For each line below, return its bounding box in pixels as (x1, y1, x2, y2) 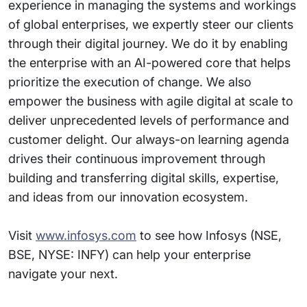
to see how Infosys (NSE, (136, 228, 282, 243)
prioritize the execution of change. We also (8, 74, 251, 89)
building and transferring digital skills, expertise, (8, 170, 279, 185)
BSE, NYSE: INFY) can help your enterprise (8, 247, 251, 262)
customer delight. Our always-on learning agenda (8, 132, 289, 147)
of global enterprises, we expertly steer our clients (8, 16, 293, 32)
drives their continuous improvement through (8, 151, 265, 166)
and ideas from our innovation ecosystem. (8, 189, 248, 204)
